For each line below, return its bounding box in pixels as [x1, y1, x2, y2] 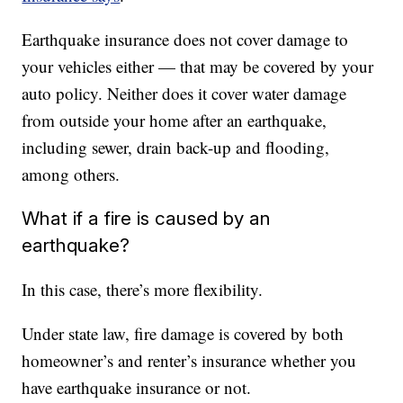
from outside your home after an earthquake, [22, 109, 327, 131]
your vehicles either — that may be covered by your [22, 55, 374, 77]
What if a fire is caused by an [22, 207, 272, 229]
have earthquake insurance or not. [22, 376, 252, 399]
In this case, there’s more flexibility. [22, 278, 264, 300]
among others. [22, 163, 121, 185]
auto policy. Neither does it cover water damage [22, 82, 347, 104]
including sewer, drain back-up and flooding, [22, 136, 330, 158]
